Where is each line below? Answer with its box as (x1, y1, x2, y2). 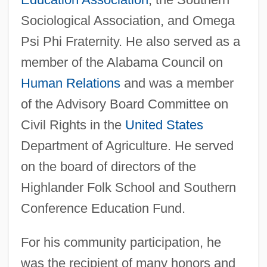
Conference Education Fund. (20, 200, 185, 216)
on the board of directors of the (20, 159, 196, 174)
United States (125, 117, 203, 132)
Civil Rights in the (20, 117, 125, 132)
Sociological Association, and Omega (20, 13, 235, 28)
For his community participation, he (20, 234, 221, 250)
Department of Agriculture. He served (20, 138, 234, 153)
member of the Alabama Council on (20, 54, 223, 70)
